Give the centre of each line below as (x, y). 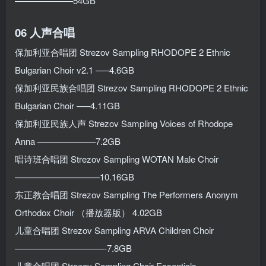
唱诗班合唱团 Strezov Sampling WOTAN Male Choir (117, 159)
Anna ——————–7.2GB (68, 141)
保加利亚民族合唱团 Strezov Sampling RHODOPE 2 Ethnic (132, 87)
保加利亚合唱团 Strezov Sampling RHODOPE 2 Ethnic (123, 52)
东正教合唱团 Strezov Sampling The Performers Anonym (126, 194)
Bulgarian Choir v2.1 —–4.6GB (75, 69)
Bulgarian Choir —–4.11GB (67, 105)
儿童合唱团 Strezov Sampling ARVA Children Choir (114, 230)
